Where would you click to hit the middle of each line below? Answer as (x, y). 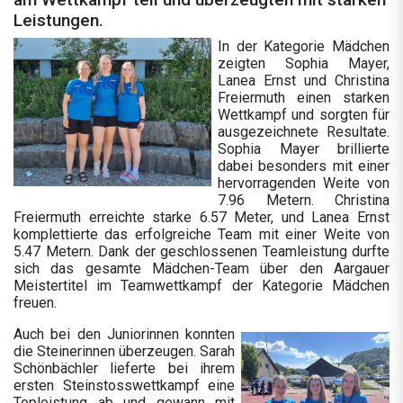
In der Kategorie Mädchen (304, 46)
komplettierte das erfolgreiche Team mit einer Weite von (201, 234)
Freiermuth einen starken (304, 97)
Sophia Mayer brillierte (304, 148)
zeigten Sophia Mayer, (304, 63)
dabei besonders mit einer (304, 166)
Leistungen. (58, 20)
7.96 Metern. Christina (304, 200)
